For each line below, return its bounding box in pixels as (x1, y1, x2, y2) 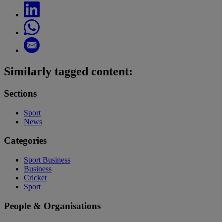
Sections (4, 88, 37, 99)
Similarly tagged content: (4, 65, 133, 78)
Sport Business (24, 156, 70, 165)
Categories (4, 135, 47, 146)
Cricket (24, 173, 47, 182)
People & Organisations (4, 200, 101, 211)
